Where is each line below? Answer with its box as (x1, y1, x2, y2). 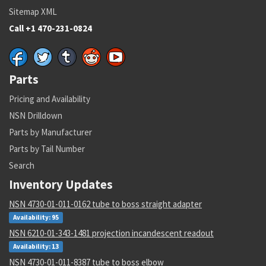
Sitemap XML (9, 5, 57, 17)
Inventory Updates (9, 176, 113, 192)
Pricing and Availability (9, 93, 90, 104)
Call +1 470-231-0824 (9, 22, 92, 34)
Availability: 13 (12, 242, 59, 251)
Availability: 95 (12, 213, 59, 221)
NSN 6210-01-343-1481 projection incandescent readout (9, 227, 214, 239)
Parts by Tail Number (9, 142, 85, 154)
